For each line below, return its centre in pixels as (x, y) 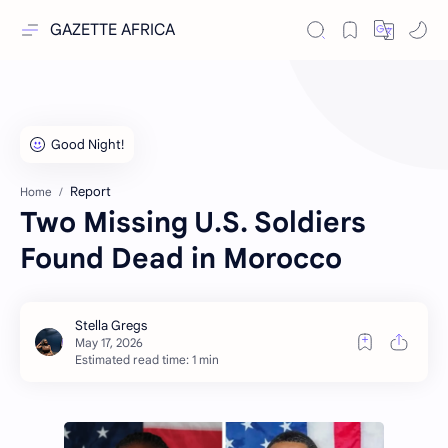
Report (90, 191)
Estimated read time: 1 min (147, 359)
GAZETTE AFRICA (112, 30)
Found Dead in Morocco (181, 258)
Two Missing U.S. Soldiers (193, 222)
